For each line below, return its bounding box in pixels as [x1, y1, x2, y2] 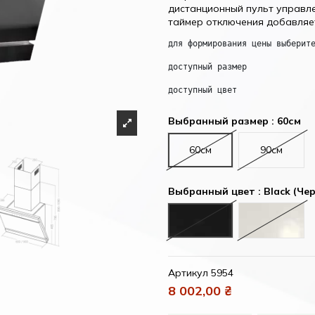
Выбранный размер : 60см [168, 114, 301, 127]
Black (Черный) [200, 205, 271, 219]
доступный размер [168, 61, 247, 72]
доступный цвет [168, 84, 237, 95]
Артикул [168, 266, 208, 279]
